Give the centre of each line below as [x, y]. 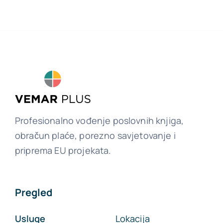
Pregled [33, 193]
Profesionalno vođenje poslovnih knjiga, [99, 121]
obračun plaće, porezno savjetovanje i [95, 136]
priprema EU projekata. [63, 151]
